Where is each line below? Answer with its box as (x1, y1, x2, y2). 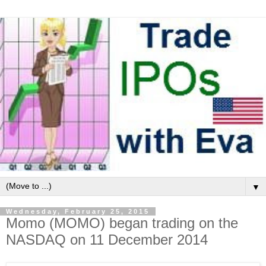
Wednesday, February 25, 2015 (6, 208, 150, 216)
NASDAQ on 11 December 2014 (6, 232, 208, 248)
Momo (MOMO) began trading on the (6, 215, 238, 232)
